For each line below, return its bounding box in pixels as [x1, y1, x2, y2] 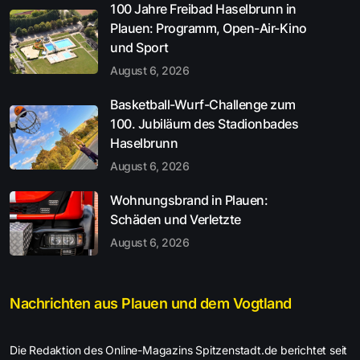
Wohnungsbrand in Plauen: [110, 192, 268, 208]
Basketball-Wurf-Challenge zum [110, 96, 296, 112]
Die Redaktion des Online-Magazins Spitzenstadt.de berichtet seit [10, 343, 348, 357]
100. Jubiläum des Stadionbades [110, 116, 298, 132]
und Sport [110, 39, 169, 55]
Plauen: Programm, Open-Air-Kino [110, 20, 307, 36]
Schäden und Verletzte [110, 211, 241, 227]
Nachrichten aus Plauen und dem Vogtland [10, 295, 292, 312]
